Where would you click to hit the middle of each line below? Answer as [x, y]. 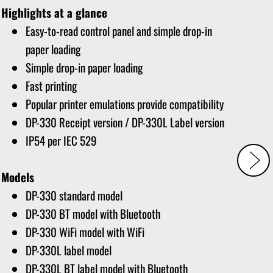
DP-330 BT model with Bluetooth [93, 213]
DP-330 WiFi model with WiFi [85, 231]
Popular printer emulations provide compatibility [124, 103]
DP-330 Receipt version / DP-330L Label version [125, 122]
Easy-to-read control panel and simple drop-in [119, 30]
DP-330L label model [68, 250]
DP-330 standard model [74, 195]
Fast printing [51, 85]
